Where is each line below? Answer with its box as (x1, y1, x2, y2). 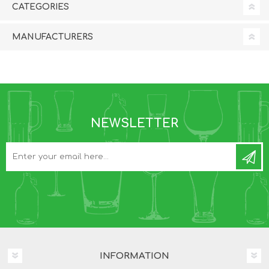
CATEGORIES (12, 2, 69, 11)
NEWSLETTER (91, 116, 178, 130)
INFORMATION (100, 250, 169, 261)
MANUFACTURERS (12, 32, 93, 41)
